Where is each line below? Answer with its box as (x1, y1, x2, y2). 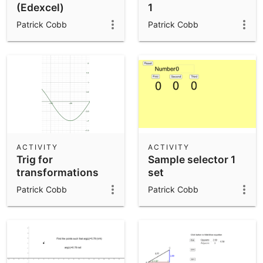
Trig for (16, 153, 53, 166)
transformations (16, 166, 99, 178)
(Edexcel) (16, 1, 64, 14)
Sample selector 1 (148, 153, 235, 166)
